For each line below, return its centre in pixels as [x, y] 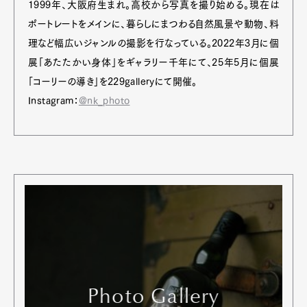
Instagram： [53, 100]
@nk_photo [104, 100]
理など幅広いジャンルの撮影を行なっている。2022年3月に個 [153, 43]
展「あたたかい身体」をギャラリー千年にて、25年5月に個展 [153, 62]
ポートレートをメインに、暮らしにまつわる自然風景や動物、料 [153, 24]
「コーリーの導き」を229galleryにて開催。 [113, 81]
